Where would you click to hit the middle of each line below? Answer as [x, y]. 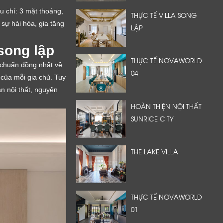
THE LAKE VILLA [155, 151]
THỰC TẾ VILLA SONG [164, 15]
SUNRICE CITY [152, 118]
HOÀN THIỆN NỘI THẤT [166, 106]
